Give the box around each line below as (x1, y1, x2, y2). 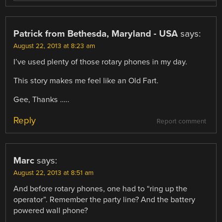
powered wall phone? (13, 205, 88, 216)
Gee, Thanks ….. (13, 95, 70, 105)
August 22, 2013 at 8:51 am (13, 168, 94, 177)
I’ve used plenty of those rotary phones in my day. (13, 57, 188, 67)
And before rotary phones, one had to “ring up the (13, 183, 188, 194)
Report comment (156, 117, 206, 125)
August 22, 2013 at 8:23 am (13, 42, 96, 51)
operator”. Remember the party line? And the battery (13, 194, 196, 205)
